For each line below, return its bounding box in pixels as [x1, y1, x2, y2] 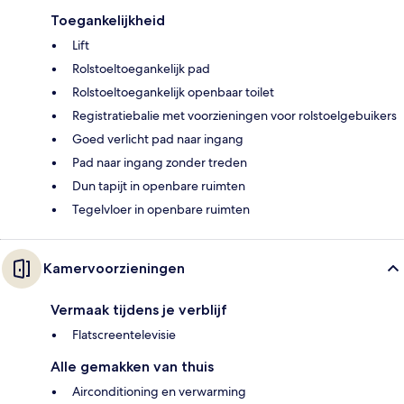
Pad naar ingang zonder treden [72, 154, 247, 171]
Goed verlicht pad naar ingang [72, 131, 243, 148]
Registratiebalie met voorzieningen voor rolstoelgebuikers [72, 107, 397, 124]
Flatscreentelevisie [72, 326, 176, 344]
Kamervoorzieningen [43, 260, 185, 278]
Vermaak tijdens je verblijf [50, 301, 227, 319]
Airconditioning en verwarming [72, 383, 246, 400]
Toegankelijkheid [50, 12, 165, 30]
